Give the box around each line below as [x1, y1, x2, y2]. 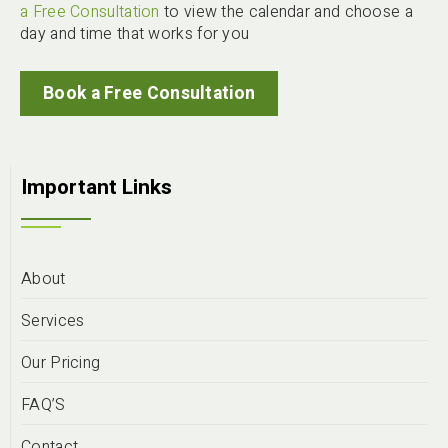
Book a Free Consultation [43, 81, 256, 107]
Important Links [21, 172, 172, 204]
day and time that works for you [20, 22, 250, 47]
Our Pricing [21, 351, 101, 376]
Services [21, 309, 85, 334]
